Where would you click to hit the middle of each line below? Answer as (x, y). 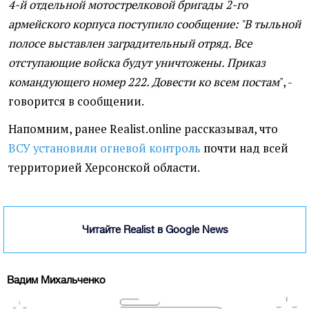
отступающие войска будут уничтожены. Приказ (137, 63)
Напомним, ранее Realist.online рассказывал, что (143, 129)
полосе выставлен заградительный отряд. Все (130, 44)
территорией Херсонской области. (104, 168)
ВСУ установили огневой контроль (104, 149)
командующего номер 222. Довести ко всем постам (144, 82)
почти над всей (245, 149)
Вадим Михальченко (56, 280)
